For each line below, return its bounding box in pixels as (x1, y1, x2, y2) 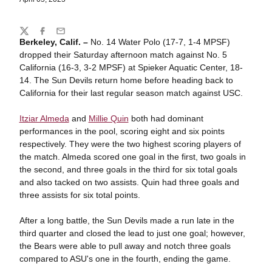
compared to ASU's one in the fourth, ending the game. (19, 254, 231, 263)
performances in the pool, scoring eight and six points (19, 126, 225, 136)
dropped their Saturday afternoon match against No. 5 (19, 50, 227, 59)
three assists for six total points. (19, 190, 143, 200)
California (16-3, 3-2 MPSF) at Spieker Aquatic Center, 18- (19, 63, 243, 72)
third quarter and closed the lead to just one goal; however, (19, 228, 245, 238)
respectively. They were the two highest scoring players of (19, 139, 241, 149)
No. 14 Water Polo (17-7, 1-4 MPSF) (90, 37, 230, 47)
